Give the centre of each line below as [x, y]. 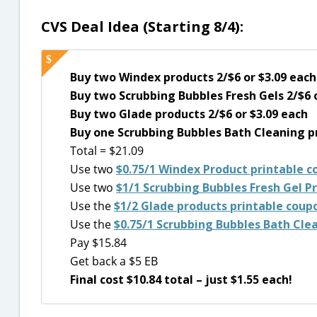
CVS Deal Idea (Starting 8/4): [142, 27]
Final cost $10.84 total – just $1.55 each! [181, 279]
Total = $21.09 [107, 151]
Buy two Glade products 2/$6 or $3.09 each [189, 114]
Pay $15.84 [98, 243]
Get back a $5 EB [114, 261]
